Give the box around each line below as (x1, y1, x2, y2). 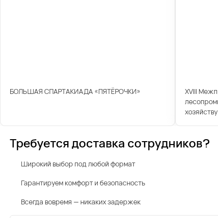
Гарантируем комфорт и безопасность (21, 178, 145, 188)
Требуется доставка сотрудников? (10, 135, 210, 151)
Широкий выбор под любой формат (21, 159, 135, 169)
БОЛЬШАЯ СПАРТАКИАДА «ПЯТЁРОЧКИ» (9, 86, 141, 96)
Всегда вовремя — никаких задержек (21, 197, 141, 207)
